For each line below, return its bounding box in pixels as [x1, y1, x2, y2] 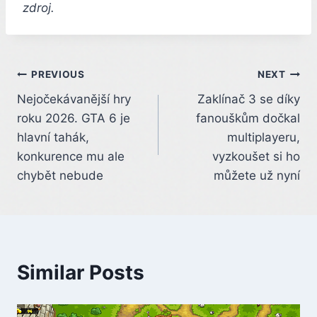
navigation [16, 96, 117, 121]
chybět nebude [17, 168, 103, 183]
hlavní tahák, [17, 129, 89, 144]
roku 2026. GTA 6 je [17, 110, 130, 125]
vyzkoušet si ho [212, 149, 300, 163]
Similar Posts [17, 260, 144, 284]
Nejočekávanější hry [17, 91, 131, 106]
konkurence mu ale [17, 149, 125, 163]
